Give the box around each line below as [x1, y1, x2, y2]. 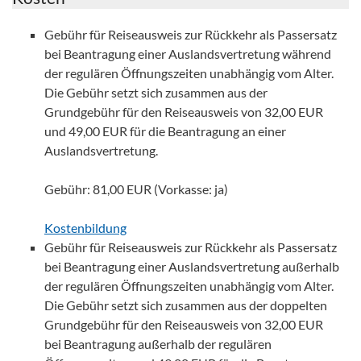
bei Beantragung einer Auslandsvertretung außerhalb [44, 259, 339, 274]
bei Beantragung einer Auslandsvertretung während [44, 46, 331, 61]
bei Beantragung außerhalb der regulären [44, 336, 272, 351]
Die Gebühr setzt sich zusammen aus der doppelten [44, 297, 327, 313]
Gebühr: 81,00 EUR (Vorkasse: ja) [44, 181, 228, 197]
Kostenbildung [44, 220, 127, 235]
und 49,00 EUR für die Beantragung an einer [44, 123, 286, 139]
